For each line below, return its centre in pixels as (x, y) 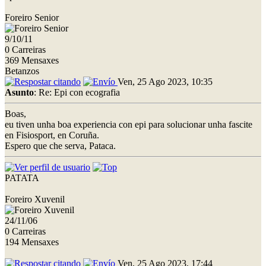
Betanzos (22, 71)
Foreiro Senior (32, 17)
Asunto (19, 92)
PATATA (22, 178)
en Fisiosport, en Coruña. (52, 135)
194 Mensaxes (32, 242)
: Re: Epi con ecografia (77, 92)
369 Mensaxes (32, 60)
